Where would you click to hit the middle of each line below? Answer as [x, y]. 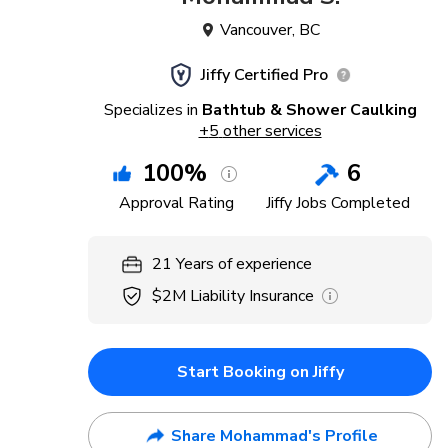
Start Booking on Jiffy [260, 372]
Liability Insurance [252, 296]
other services [272, 131]
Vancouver [256, 30]
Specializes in [150, 110]
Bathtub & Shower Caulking [309, 110]
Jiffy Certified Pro [264, 75]
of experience [265, 264]
